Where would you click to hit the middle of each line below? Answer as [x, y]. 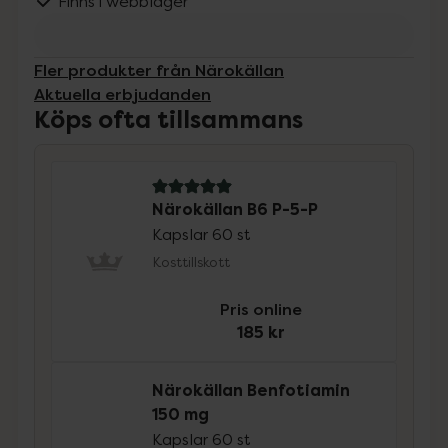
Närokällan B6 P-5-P [235, 209]
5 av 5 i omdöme [215, 196]
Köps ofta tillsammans [168, 120]
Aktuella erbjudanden [122, 94]
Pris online [261, 309]
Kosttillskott [191, 261]
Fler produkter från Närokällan [159, 70]
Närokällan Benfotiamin [251, 390]
